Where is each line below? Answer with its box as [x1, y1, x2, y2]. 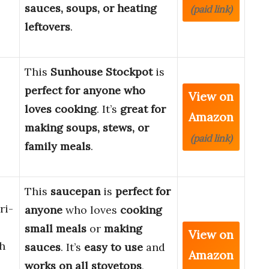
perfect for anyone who [25, 83, 145, 98]
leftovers [25, 20, 70, 34]
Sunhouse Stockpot [50, 65, 153, 79]
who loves [62, 203, 120, 217]
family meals [25, 139, 91, 154]
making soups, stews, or [25, 121, 149, 135]
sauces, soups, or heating [25, 1, 157, 16]
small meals [25, 222, 86, 236]
